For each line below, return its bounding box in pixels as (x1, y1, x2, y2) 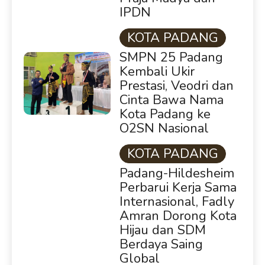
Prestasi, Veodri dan (119, 77, 234, 95)
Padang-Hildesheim (119, 164, 234, 183)
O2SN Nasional (119, 119, 209, 138)
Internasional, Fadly (119, 193, 234, 211)
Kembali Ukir (119, 63, 195, 81)
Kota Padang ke (119, 105, 211, 124)
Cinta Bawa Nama (119, 91, 224, 109)
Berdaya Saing (119, 235, 203, 254)
